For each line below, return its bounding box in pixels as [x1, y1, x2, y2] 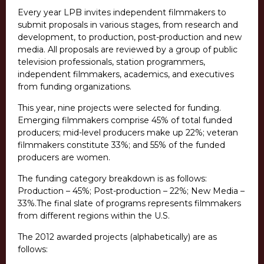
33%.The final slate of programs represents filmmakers [18, 198, 241, 209]
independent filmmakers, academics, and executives [18, 69, 234, 80]
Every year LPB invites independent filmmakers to [18, 7, 226, 18]
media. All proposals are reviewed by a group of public [18, 44, 237, 55]
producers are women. [18, 152, 110, 163]
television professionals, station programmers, [18, 57, 205, 68]
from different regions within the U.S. [18, 210, 170, 222]
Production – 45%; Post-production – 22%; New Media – [18, 186, 245, 197]
